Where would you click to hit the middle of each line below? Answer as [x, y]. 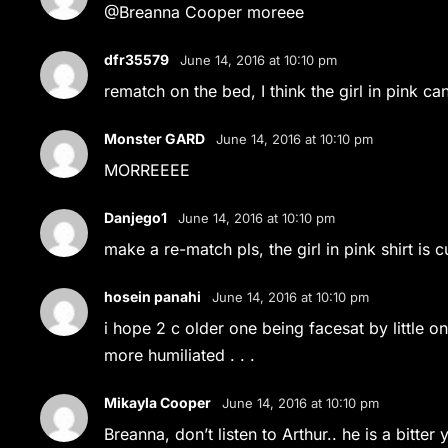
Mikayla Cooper [158, 402]
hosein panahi [153, 296]
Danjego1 [136, 217]
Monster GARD [155, 138]
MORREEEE [147, 170]
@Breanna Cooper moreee [204, 12]
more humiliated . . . [180, 355]
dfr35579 [137, 59]
